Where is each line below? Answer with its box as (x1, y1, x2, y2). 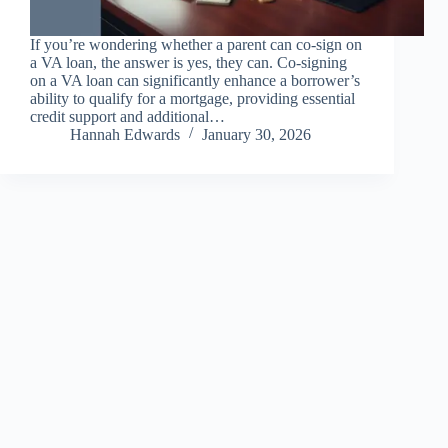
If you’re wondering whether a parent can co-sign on (30, 36, 362, 54)
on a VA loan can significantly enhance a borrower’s (30, 72, 360, 90)
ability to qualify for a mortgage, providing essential (30, 90, 355, 108)
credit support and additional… (30, 108, 225, 126)
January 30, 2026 (202, 126, 311, 144)
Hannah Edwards (70, 126, 180, 144)
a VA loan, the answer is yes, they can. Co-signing (30, 54, 347, 72)
